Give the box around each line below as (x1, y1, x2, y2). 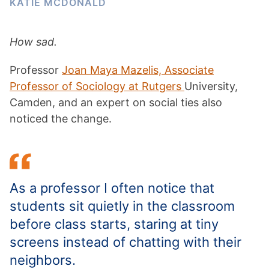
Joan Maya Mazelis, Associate (62, 64, 214, 76)
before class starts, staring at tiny (10, 216, 219, 232)
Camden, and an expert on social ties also (10, 96, 222, 109)
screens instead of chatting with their (10, 234, 241, 250)
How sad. (10, 35, 60, 48)
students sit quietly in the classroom (10, 198, 235, 214)
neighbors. (10, 252, 76, 268)
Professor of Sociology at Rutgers (10, 80, 184, 92)
